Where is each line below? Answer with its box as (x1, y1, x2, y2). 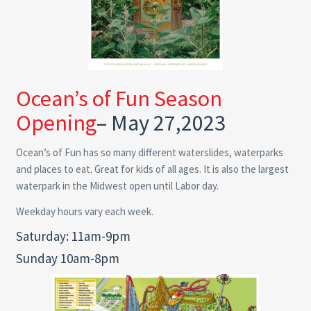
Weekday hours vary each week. (15, 204, 153, 218)
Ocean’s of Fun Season (15, 84, 222, 112)
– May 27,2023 (96, 108, 226, 137)
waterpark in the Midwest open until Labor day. (15, 178, 219, 192)
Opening (15, 108, 96, 137)
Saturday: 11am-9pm (15, 227, 131, 244)
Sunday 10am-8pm (15, 249, 119, 267)
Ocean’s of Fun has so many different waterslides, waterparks (15, 145, 283, 159)
